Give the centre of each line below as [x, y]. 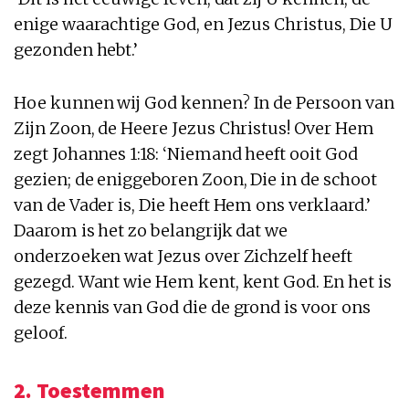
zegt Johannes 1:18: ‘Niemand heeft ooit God [186, 153]
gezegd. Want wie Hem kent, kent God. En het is [203, 281]
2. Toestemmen [90, 390]
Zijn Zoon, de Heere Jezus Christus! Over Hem [194, 128]
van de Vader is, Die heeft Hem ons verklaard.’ [192, 204]
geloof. [41, 332]
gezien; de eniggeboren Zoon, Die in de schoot [195, 179]
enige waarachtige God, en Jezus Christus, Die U [203, 24]
